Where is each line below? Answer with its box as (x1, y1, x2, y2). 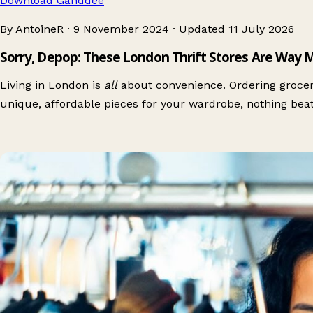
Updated (179, 22, 228, 36)
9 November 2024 (73, 22, 169, 36)
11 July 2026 (228, 22, 294, 36)
